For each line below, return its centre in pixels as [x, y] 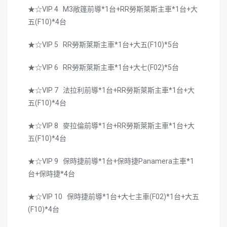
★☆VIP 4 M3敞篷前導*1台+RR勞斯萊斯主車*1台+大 [113, 9]
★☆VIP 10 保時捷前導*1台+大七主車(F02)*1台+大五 [113, 196]
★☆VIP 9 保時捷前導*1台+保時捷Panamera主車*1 [111, 161]
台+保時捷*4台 [51, 174]
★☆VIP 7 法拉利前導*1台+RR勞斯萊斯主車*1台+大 [111, 90]
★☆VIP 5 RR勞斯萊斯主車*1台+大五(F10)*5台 [103, 44]
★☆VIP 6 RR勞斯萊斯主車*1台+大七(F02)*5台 [103, 67]
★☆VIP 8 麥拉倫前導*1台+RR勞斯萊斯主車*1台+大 [111, 125]
